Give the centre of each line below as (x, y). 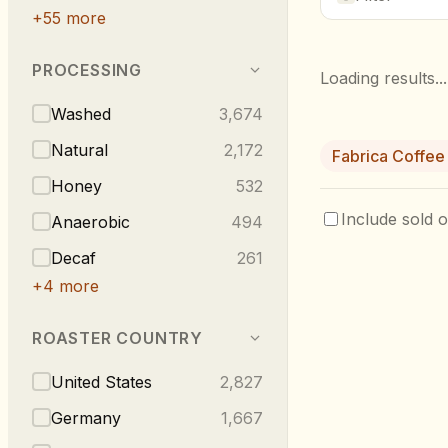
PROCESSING (87, 69)
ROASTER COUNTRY (117, 337)
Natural (79, 149)
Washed (81, 113)
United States (101, 381)
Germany (86, 417)
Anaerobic (90, 221)
